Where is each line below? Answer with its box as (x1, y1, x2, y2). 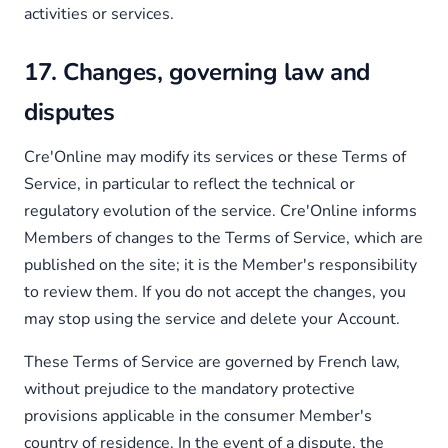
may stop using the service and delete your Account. (24, 308, 400, 330)
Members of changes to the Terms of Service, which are (24, 227, 423, 249)
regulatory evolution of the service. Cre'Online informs (24, 200, 417, 222)
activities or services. (24, 3, 174, 25)
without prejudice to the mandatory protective (24, 378, 355, 400)
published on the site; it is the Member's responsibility (24, 254, 417, 276)
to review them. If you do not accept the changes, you (24, 281, 406, 303)
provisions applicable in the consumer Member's (24, 405, 372, 427)
